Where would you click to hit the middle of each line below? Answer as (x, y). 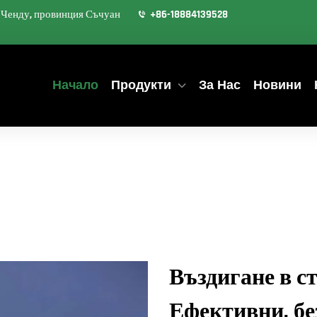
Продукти (141, 85)
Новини (277, 85)
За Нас (220, 85)
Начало (75, 85)
